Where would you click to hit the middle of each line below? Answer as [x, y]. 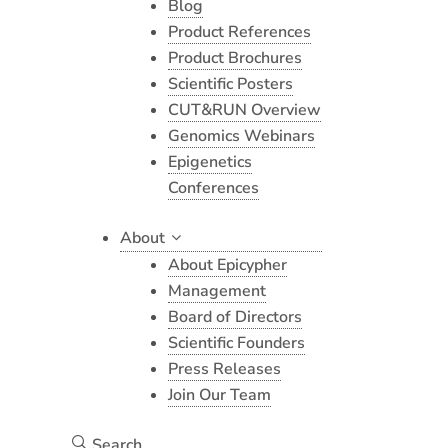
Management [217, 291]
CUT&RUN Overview [244, 110]
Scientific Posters [230, 84]
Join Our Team [219, 395]
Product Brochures [235, 58]
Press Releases [224, 369]
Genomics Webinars [241, 136]
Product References [239, 32]
